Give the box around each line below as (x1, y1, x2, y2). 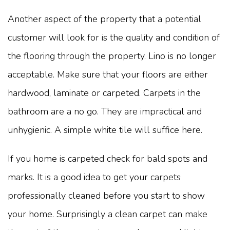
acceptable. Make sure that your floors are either (8, 68, 208, 81)
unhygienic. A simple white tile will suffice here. (8, 124, 202, 137)
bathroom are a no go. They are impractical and (8, 105, 202, 118)
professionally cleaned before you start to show (8, 189, 205, 202)
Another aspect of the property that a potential (8, 13, 201, 26)
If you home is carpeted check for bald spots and (8, 152, 207, 165)
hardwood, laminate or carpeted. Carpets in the (8, 87, 201, 100)
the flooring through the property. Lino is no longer (8, 50, 216, 63)
